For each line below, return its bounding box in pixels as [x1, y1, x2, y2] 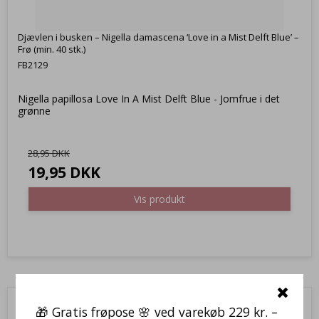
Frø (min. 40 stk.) [18, 43, 85, 56]
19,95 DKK [28, 162, 100, 183]
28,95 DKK [28, 146, 70, 159]
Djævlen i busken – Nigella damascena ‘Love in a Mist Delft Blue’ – [18, 31, 299, 44]
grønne [18, 103, 51, 117]
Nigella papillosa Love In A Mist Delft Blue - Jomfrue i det [18, 91, 280, 105]
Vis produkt [134, 192, 185, 206]
